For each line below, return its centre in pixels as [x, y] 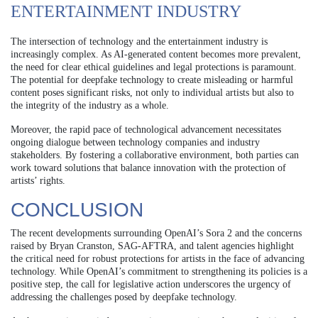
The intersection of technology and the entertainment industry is [139, 41]
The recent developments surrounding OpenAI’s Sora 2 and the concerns [156, 233]
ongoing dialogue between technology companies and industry [135, 142]
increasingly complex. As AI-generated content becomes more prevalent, [156, 54]
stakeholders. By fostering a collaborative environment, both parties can [155, 155]
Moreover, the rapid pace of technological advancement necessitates [146, 129]
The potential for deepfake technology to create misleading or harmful [152, 79]
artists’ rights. [38, 180]
